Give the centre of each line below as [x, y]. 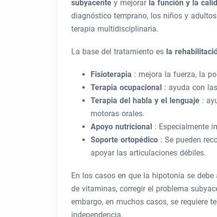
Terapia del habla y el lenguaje [146, 101]
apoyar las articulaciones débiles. [148, 153]
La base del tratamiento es [119, 52]
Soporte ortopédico [125, 140]
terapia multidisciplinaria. [115, 29]
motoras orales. [117, 114]
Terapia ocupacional [127, 87]
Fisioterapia [112, 74]
